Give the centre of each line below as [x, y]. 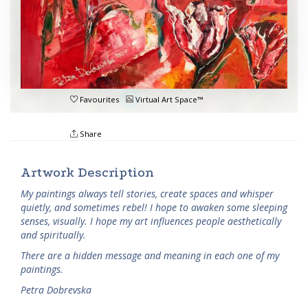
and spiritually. [53, 234]
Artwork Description [87, 172]
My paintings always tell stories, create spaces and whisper [147, 193]
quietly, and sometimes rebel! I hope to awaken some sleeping [154, 207]
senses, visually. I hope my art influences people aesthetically [151, 221]
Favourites [98, 99]
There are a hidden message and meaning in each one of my [150, 255]
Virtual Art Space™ [168, 99]
